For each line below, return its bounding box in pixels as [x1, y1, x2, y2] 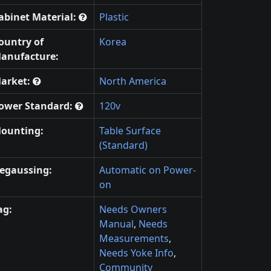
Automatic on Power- [99, 163, 196, 177]
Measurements [99, 232, 169, 245]
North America [99, 74, 166, 88]
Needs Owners [99, 203, 167, 216]
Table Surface [99, 124, 161, 137]
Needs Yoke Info [99, 246, 174, 260]
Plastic [99, 10, 129, 24]
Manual [99, 217, 134, 230]
